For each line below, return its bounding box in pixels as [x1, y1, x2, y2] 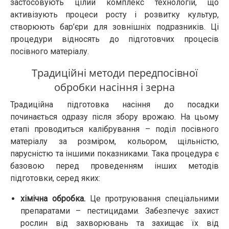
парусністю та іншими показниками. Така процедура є [10, 149, 219, 159]
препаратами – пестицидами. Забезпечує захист [20, 206, 219, 216]
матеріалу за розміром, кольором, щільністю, [10, 136, 219, 147]
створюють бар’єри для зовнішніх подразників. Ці [10, 22, 219, 32]
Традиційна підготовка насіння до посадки [10, 100, 219, 110]
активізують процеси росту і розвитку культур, [10, 10, 219, 20]
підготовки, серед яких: [10, 173, 100, 184]
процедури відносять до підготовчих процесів [10, 34, 219, 44]
